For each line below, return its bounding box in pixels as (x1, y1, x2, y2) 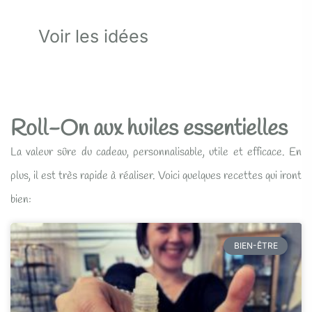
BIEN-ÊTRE (233, 240, 278, 251)
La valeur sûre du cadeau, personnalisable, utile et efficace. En (10, 145, 302, 160)
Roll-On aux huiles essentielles (10, 114, 288, 145)
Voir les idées (38, 26, 148, 47)
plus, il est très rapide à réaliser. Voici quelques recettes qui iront (10, 169, 302, 184)
